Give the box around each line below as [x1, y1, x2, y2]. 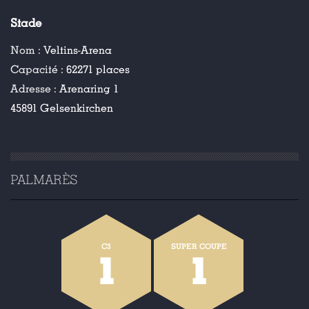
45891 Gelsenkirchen [10, 101, 113, 115]
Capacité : [10, 63, 66, 77]
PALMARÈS [10, 172, 77, 188]
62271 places [66, 63, 130, 77]
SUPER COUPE [170, 241, 227, 251]
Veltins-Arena [43, 43, 112, 57]
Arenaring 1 [59, 82, 119, 96]
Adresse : [10, 82, 59, 96]
